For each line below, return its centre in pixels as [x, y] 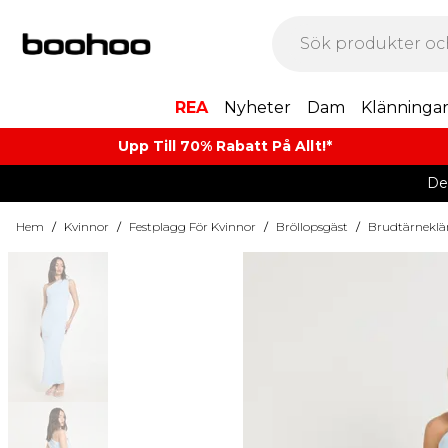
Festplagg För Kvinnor [192, 226]
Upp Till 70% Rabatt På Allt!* [225, 146]
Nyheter [257, 107]
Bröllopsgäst [312, 226]
